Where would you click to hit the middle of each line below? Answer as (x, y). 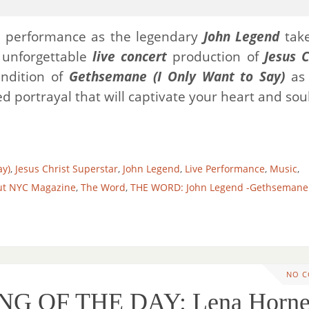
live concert (127, 56)
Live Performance (225, 168)
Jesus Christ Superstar (67, 168)
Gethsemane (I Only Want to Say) (174, 76)
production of (216, 56)
